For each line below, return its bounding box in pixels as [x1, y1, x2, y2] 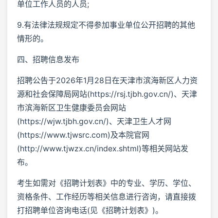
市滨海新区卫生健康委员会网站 [17, 102, 126, 112]
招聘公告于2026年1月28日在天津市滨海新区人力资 [17, 75, 198, 85]
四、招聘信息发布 [17, 54, 79, 64]
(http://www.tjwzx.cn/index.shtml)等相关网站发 [17, 143, 188, 153]
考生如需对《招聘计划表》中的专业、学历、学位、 [17, 178, 196, 188]
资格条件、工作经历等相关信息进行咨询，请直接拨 [17, 191, 196, 201]
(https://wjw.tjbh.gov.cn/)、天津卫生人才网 [17, 116, 171, 126]
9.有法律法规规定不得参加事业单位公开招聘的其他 [17, 19, 195, 30]
